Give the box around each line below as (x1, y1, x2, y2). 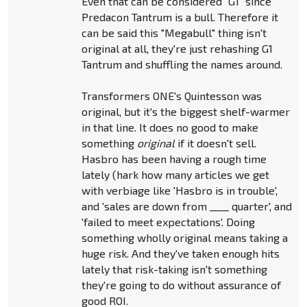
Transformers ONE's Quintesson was (81, 89, 262, 103)
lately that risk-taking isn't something (81, 262, 267, 276)
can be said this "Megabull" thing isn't (81, 26, 267, 40)
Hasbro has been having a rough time (81, 152, 267, 166)
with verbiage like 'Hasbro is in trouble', (81, 184, 278, 197)
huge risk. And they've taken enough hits (81, 247, 280, 260)
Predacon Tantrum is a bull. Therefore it (81, 10, 278, 24)
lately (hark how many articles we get (81, 168, 269, 182)
